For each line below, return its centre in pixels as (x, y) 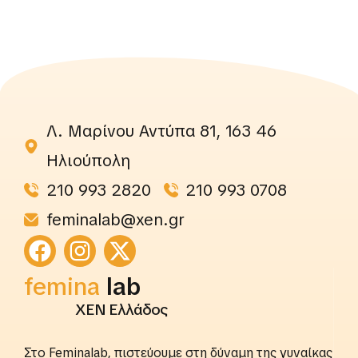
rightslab (157, 291)
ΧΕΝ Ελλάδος (121, 309)
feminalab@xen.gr (115, 219)
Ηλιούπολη (88, 160)
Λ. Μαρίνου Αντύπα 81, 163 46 (161, 131)
